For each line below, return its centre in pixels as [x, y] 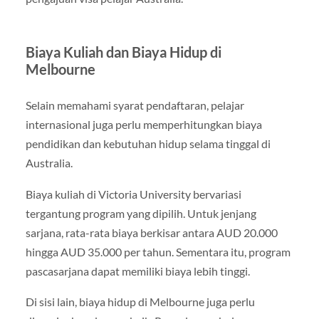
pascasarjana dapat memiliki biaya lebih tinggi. [137, 271]
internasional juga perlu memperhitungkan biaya [143, 125]
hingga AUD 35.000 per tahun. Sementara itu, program [158, 251]
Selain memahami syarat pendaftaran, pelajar [135, 105]
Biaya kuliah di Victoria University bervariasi [133, 194]
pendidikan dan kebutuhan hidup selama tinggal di [148, 144]
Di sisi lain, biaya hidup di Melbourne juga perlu [140, 301]
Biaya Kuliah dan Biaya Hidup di [123, 52]
